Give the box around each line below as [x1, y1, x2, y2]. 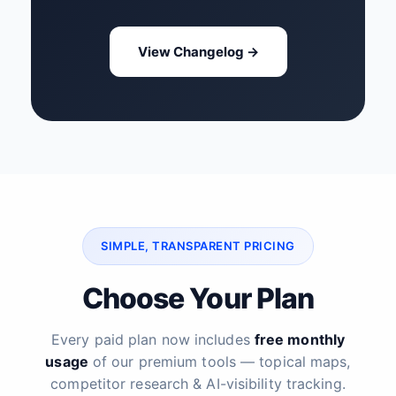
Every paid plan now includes [50, 331, 255, 348]
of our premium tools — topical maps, [88, 353, 351, 370]
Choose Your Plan [82, 281, 314, 316]
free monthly [254, 331, 346, 348]
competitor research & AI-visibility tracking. [50, 375, 346, 392]
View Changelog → [137, 43, 259, 60]
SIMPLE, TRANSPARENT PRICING [101, 239, 295, 253]
